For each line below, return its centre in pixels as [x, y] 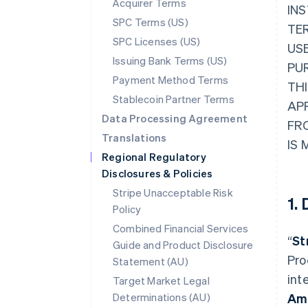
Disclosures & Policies [157, 173]
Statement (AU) [151, 261]
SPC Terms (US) [151, 22]
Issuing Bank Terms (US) [170, 60]
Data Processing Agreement [175, 118]
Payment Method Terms [170, 80]
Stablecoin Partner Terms [174, 99]
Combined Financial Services [181, 228]
